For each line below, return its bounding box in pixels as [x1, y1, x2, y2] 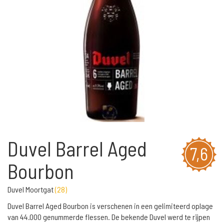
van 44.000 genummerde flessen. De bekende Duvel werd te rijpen [7, 212, 210, 221]
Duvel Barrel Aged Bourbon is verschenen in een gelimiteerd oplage [7, 201, 213, 210]
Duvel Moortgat [7, 184, 55, 194]
